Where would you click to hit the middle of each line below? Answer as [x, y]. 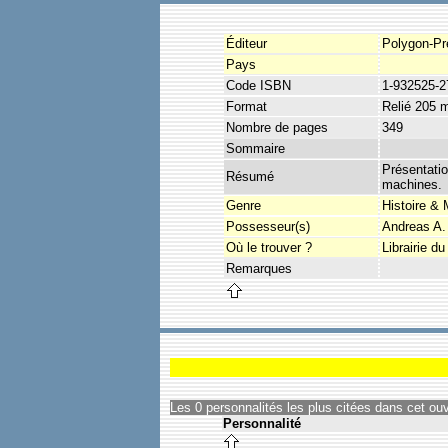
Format [246, 106]
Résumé [250, 176]
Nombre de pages [277, 127]
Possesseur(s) [268, 226]
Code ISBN [258, 85]
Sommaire [255, 148]
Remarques [259, 268]
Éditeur [246, 43]
